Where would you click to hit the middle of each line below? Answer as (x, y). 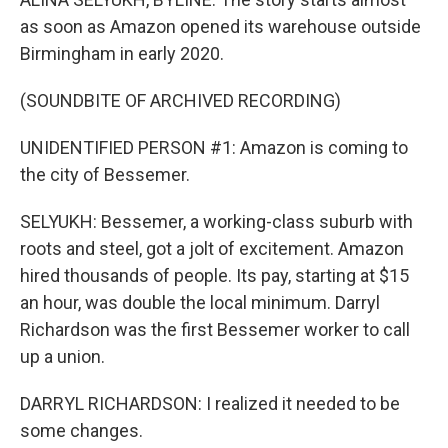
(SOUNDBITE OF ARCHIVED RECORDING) (180, 100)
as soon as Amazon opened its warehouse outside (220, 26)
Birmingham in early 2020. (122, 53)
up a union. (62, 356)
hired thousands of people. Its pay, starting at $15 (214, 275)
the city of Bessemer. (105, 174)
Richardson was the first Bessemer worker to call (215, 329)
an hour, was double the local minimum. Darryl (200, 302)
